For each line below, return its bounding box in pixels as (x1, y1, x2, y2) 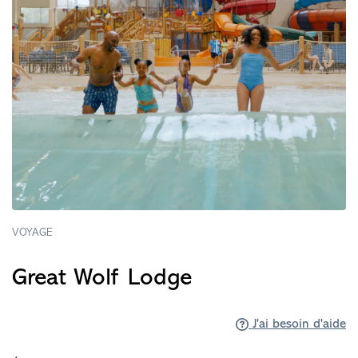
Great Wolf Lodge (12, 266, 192, 291)
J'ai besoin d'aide (249, 318, 346, 331)
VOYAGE (12, 227, 53, 239)
